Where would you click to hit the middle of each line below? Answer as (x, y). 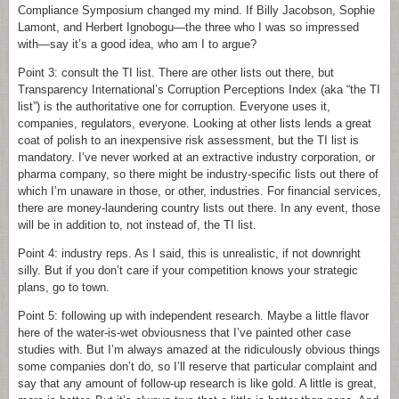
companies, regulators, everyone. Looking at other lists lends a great (195, 123)
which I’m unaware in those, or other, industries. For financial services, (199, 191)
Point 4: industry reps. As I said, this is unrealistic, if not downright (189, 253)
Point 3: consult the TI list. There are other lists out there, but (176, 73)
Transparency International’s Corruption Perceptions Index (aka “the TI (199, 90)
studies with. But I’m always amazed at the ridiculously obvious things (199, 350)
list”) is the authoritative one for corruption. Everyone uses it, (174, 106)
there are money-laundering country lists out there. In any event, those (199, 208)
